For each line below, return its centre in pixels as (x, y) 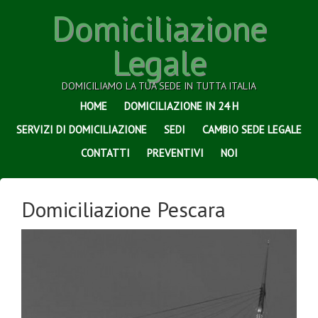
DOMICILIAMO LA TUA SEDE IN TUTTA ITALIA (159, 86)
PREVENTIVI (175, 153)
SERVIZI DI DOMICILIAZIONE (82, 130)
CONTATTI (105, 153)
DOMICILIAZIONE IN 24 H (181, 106)
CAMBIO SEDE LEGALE (252, 130)
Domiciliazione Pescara (124, 209)
